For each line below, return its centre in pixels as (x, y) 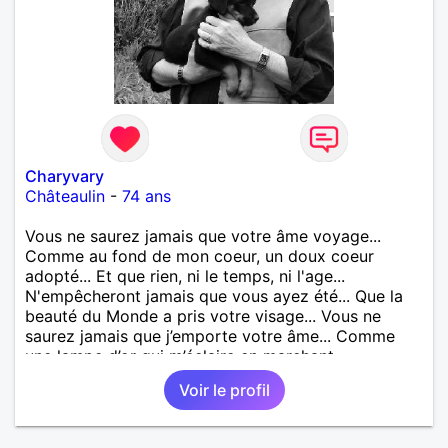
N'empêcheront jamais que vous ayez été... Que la (214, 295)
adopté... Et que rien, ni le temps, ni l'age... (185, 275)
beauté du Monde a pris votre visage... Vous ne (203, 315)
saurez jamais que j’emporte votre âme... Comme (210, 335)
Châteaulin (65, 195)
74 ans (146, 195)
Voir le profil (224, 389)
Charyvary (64, 175)
